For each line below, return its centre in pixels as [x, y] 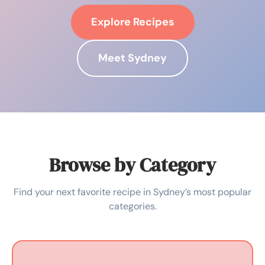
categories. [132, 206]
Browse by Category [132, 165]
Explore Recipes [132, 22]
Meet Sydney [132, 58]
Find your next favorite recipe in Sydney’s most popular [132, 192]
